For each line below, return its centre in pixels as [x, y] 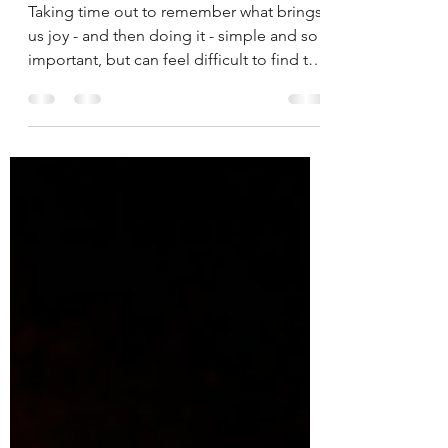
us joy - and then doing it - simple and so [173, 35]
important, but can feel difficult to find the [177, 59]
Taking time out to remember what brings [175, 11]
